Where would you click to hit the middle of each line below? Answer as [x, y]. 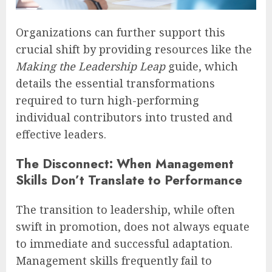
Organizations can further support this [121, 32]
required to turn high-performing [107, 100]
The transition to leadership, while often [125, 209]
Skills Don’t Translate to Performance [129, 180]
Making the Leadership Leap [90, 66]
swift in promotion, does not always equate [133, 226]
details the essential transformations [115, 83]
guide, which [202, 66]
